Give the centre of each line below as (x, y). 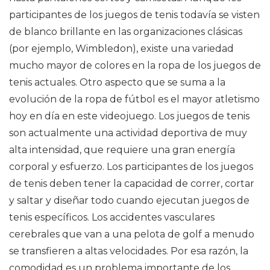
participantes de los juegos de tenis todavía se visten (134, 15)
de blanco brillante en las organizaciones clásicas (126, 32)
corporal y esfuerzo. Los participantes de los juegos (131, 167)
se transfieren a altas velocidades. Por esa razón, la (129, 251)
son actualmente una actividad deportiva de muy (128, 133)
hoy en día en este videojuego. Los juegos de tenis (129, 116)
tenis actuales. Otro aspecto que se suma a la (117, 82)
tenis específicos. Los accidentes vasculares (112, 217)
